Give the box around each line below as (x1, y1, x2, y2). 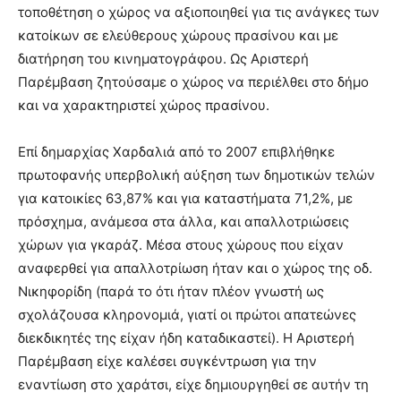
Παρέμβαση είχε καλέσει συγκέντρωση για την (18, 353, 317, 370)
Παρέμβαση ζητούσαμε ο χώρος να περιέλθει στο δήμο (18, 73, 369, 90)
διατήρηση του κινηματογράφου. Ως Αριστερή (18, 50, 309, 67)
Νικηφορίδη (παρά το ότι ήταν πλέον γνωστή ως (18, 283, 324, 300)
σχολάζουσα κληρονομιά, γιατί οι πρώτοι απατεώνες (18, 306, 356, 323)
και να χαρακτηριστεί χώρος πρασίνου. (18, 97, 269, 114)
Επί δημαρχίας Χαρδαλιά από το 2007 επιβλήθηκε (18, 143, 335, 160)
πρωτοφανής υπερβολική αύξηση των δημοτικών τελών (18, 166, 375, 183)
